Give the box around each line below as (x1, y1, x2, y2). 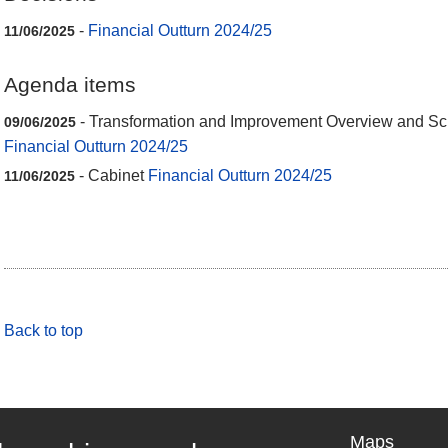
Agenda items (4, 72, 136, 96)
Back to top (4, 321, 83, 339)
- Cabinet (75, 167, 148, 185)
